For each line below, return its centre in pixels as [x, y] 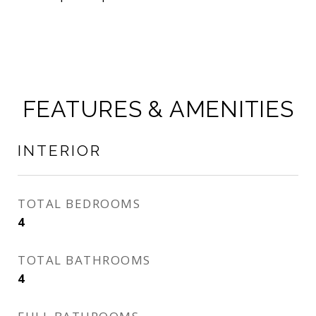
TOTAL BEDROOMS [79, 203]
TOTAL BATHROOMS [84, 260]
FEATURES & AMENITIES [158, 109]
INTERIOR [60, 151]
